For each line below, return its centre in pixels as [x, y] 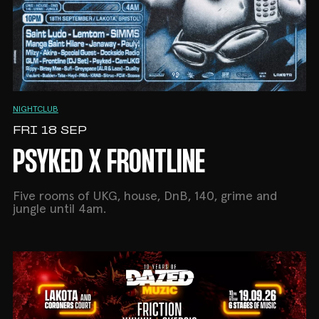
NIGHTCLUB [35, 109]
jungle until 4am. [59, 209]
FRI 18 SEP [49, 130]
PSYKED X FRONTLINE [109, 163]
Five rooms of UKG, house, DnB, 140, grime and [145, 196]
